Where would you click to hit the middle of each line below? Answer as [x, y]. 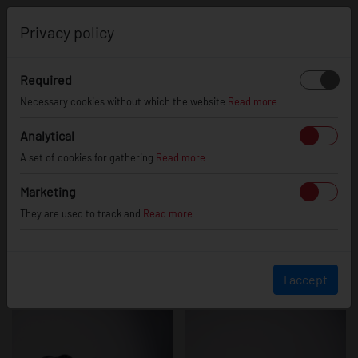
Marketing [48, 191]
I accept [306, 279]
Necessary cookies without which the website [124, 101]
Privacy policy [67, 32]
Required [46, 80]
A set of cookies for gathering [88, 157]
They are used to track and [82, 213]
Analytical [47, 135]
